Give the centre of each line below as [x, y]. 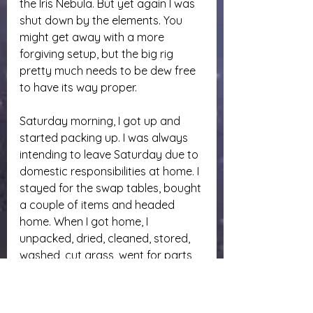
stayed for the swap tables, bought [112, 188]
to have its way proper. [78, 87]
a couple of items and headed [99, 205]
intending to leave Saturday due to [110, 154]
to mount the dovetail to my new [105, 272]
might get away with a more [93, 37]
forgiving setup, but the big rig [98, 54]
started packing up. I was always [105, 138]
